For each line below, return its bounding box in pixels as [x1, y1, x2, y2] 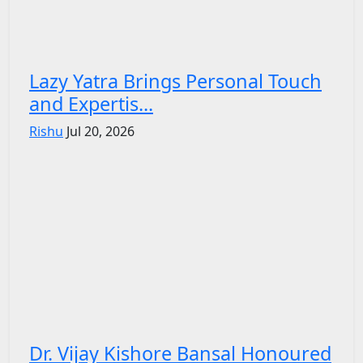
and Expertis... [29, 90, 153, 117]
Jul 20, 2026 [66, 122, 135, 140]
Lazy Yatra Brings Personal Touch [29, 67, 322, 94]
